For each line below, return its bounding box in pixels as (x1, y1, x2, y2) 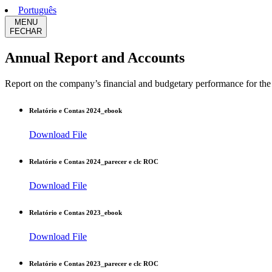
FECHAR (10, 27, 42, 36)
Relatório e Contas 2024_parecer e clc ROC (29, 157, 158, 165)
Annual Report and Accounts (5, 49, 185, 66)
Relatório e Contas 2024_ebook (29, 106, 122, 114)
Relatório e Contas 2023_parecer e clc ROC (29, 259, 158, 267)
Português (18, 5, 56, 15)
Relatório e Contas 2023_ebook (29, 208, 122, 216)
